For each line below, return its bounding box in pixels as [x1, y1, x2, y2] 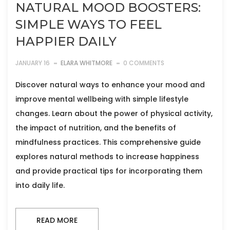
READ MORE [36, 215, 78, 225]
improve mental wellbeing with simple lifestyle [15, 94, 188, 104]
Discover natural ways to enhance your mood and [15, 80, 205, 90]
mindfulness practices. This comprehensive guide [15, 137, 201, 147]
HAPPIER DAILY [15, 34, 117, 49]
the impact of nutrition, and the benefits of [15, 123, 176, 133]
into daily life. [15, 180, 65, 190]
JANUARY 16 [15, 59, 50, 67]
